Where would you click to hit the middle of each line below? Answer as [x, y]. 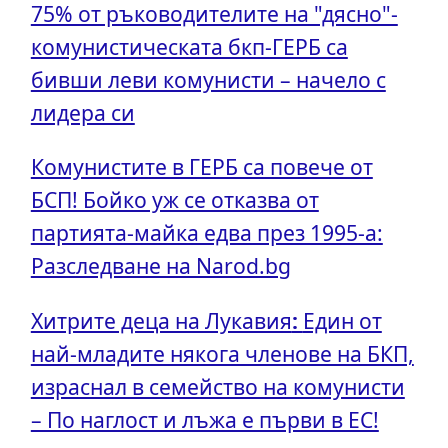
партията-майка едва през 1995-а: [206, 233]
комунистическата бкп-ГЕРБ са [189, 47]
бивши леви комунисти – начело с [208, 80]
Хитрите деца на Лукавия [161, 320]
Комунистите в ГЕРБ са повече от [201, 167]
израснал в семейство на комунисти [217, 386]
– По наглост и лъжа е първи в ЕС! [204, 419]
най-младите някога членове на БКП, [222, 353]
